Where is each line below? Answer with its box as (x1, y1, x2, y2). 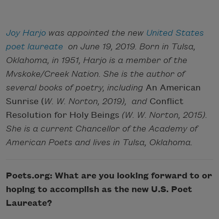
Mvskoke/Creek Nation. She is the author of (6, 69, 185, 79)
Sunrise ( (6, 97, 44, 107)
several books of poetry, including (6, 83, 146, 93)
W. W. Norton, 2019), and (44, 97, 150, 107)
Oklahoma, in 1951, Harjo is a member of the (6, 56, 187, 66)
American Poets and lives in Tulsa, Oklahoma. (6, 138, 193, 148)
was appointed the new (46, 28, 146, 38)
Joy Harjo (6, 28, 46, 38)
